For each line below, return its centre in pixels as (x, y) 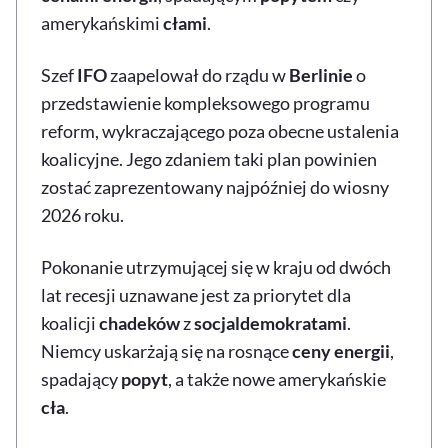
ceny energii (341, 350)
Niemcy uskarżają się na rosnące (166, 350)
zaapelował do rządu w (198, 74)
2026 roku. (82, 214)
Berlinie (321, 74)
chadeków (139, 322)
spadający (81, 378)
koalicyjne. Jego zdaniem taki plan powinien (209, 158)
